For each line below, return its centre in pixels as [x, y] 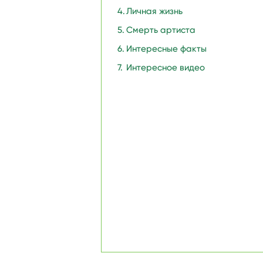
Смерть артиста [161, 30]
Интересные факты [166, 49]
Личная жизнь [154, 11]
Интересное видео [166, 68]
